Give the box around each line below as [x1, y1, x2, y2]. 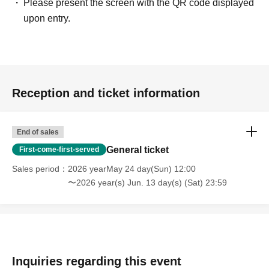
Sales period [12, 164, 59, 174]
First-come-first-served [19, 145, 99, 154]
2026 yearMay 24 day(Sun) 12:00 [68, 164, 196, 174]
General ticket [106, 145, 169, 155]
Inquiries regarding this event [12, 255, 181, 268]
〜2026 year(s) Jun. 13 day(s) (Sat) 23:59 [68, 178, 227, 187]
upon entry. [23, 13, 71, 23]
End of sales [17, 128, 59, 136]
